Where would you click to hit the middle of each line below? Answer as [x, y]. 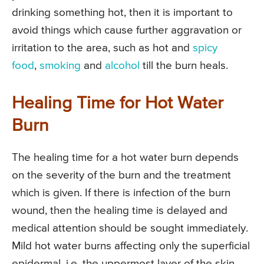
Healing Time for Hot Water [118, 103]
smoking [60, 65]
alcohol [122, 65]
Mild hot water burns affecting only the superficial [131, 246]
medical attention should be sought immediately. [130, 228]
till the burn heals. [184, 65]
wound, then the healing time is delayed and [120, 210]
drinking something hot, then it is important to [122, 12]
